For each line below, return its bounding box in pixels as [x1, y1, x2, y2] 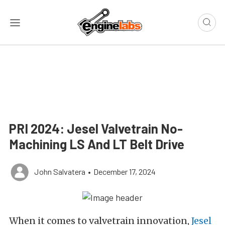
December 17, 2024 [93, 167, 156, 177]
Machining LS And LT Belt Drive [9, 136, 184, 152]
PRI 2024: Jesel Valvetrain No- [9, 121, 183, 137]
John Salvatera [34, 167, 85, 177]
